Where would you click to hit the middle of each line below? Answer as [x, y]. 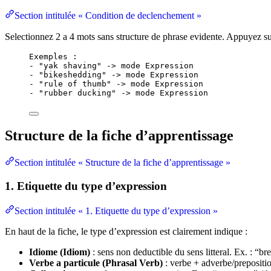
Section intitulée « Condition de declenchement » [108, 15]
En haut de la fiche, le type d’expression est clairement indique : [126, 231]
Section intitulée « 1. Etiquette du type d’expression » [116, 211]
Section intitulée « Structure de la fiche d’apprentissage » [122, 163]
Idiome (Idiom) [60, 252]
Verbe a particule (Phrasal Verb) [96, 263]
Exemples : [53, 56]
